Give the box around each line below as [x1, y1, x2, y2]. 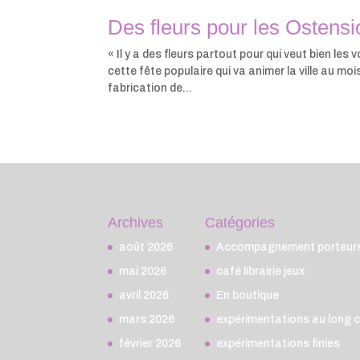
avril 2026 [119, 288, 170, 301]
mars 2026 [119, 313, 175, 325]
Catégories [205, 214, 276, 231]
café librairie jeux [216, 264, 305, 277]
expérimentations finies [216, 337, 341, 350]
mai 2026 [119, 264, 167, 277]
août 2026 [119, 240, 174, 253]
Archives [108, 214, 164, 231]
